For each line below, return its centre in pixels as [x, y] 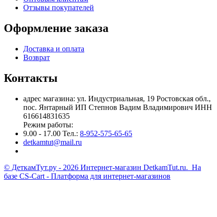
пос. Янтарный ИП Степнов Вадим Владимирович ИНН [118, 107]
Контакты [31, 78]
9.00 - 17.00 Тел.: [52, 133]
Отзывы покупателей [59, 8]
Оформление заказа [56, 28]
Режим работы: [48, 124]
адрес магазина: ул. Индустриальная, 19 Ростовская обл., [117, 98]
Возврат [37, 57]
